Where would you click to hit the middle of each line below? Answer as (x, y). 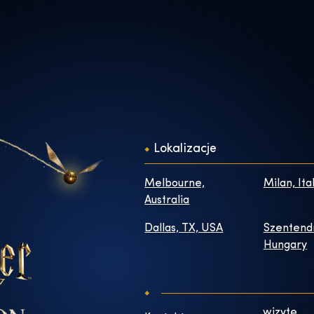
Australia (167, 200)
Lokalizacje (185, 149)
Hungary (285, 245)
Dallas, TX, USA (184, 228)
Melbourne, (175, 183)
